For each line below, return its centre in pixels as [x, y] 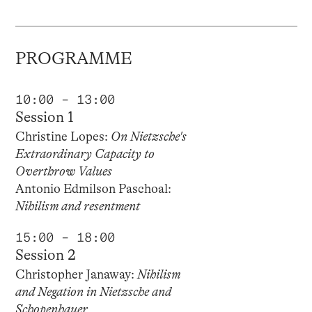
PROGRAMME [73, 59]
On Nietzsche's [148, 136]
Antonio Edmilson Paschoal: [93, 188]
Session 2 [45, 255]
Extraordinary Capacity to [85, 154]
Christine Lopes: [63, 136]
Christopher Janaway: [76, 274]
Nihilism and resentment [77, 206]
